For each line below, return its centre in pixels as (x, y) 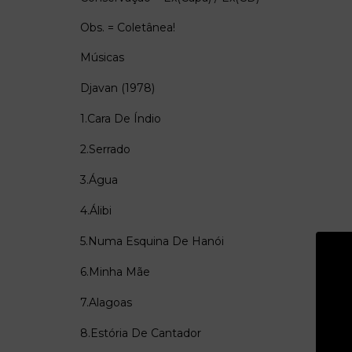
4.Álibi (96, 210)
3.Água (99, 180)
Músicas (102, 57)
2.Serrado (105, 149)
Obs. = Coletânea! (128, 27)
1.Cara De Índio (121, 118)
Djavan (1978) (117, 88)
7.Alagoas (106, 302)
